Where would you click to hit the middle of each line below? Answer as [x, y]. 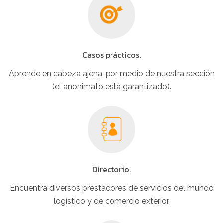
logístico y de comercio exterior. [111, 201]
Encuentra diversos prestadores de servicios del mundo [111, 188]
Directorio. [111, 169]
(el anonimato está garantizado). [111, 86]
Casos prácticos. [111, 55]
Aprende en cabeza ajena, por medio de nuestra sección [111, 73]
